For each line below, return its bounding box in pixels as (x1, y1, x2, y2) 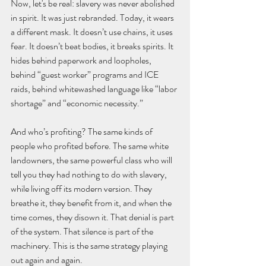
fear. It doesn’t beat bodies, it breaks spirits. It (11, 39, 175, 53)
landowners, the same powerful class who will (11, 153, 174, 167)
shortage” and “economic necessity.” (11, 96, 143, 110)
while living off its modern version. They (11, 182, 154, 196)
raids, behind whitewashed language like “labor (11, 82, 179, 96)
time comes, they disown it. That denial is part (11, 210, 176, 224)
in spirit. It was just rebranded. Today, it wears (11, 11, 176, 25)
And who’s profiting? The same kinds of (11, 125, 154, 139)
